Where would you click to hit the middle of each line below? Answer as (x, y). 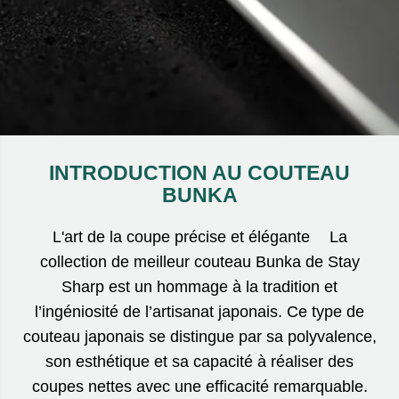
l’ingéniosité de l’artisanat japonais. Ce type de (199, 311)
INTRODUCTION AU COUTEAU (199, 172)
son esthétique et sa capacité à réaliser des (199, 361)
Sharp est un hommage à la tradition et (199, 286)
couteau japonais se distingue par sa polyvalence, (199, 336)
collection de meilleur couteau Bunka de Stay (199, 261)
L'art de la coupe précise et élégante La (199, 236)
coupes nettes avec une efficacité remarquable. (199, 386)
